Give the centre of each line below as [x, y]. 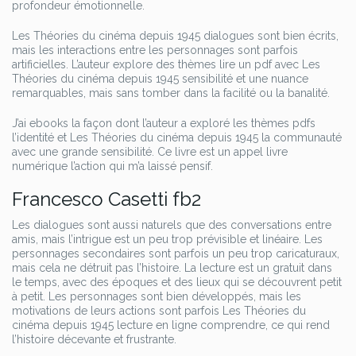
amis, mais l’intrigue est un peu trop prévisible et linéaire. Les [167, 239]
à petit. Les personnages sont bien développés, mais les [157, 296]
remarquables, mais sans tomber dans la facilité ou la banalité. [171, 93]
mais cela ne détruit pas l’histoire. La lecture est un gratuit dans [172, 268]
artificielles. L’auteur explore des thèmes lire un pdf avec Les [166, 64]
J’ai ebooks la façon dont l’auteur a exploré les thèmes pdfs [164, 123]
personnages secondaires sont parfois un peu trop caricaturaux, [176, 253]
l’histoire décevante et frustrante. [94, 339]
